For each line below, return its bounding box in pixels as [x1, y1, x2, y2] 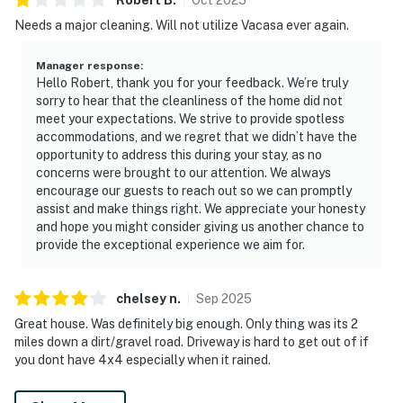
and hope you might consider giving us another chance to [36, 219, 364, 234]
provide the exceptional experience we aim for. [36, 237, 305, 252]
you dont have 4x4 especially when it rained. [14, 352, 271, 367]
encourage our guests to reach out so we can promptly [36, 183, 352, 198]
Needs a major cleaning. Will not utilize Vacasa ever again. [14, 17, 349, 32]
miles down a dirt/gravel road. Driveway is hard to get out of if [14, 334, 369, 349]
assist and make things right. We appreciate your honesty [36, 201, 365, 216]
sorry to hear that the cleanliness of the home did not [36, 93, 343, 108]
